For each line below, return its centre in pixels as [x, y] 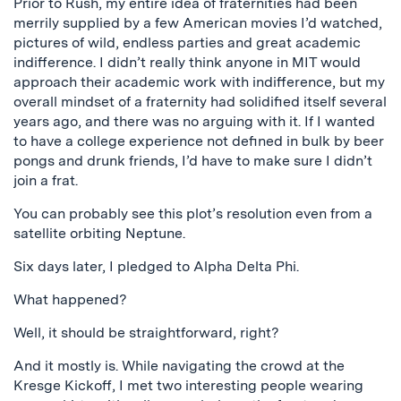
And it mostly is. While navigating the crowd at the [179, 366]
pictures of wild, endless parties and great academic [187, 43]
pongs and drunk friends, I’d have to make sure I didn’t [193, 161]
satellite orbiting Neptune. [99, 233]
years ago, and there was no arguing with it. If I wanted [194, 121]
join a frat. [46, 180]
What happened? [70, 299]
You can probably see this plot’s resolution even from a [193, 213]
